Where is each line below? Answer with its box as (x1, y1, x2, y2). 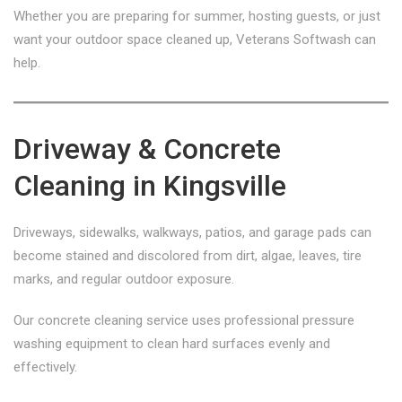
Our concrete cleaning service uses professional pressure (13, 312, 354, 328)
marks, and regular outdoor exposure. (13, 271, 234, 287)
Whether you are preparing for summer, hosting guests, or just (13, 8, 380, 24)
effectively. (13, 359, 77, 375)
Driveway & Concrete (13, 132, 281, 166)
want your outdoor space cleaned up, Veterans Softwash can (13, 31, 376, 48)
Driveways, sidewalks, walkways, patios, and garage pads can (13, 224, 371, 240)
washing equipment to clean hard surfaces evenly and (13, 336, 330, 352)
